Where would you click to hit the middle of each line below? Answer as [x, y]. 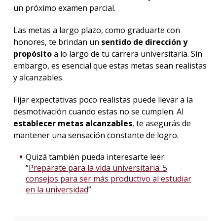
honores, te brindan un [56, 42]
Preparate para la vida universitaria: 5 [98, 167]
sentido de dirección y [143, 42]
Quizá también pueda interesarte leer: [95, 157]
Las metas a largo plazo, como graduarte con [96, 30]
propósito [32, 54]
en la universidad [57, 189]
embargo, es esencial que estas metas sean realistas [110, 65]
